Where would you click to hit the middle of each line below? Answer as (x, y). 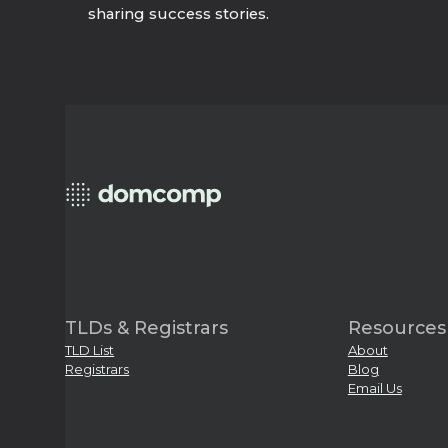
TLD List (90, 349)
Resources (396, 327)
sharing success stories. (178, 13)
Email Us (374, 387)
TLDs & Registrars (147, 327)
